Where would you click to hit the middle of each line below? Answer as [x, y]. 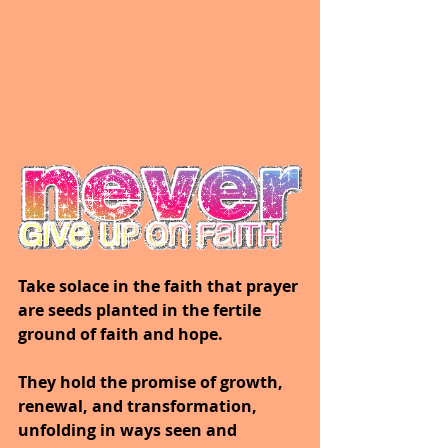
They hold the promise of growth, [152, 381]
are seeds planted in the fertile [141, 309]
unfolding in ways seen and [129, 429]
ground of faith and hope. [120, 333]
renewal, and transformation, [139, 405]
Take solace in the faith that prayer [160, 285]
